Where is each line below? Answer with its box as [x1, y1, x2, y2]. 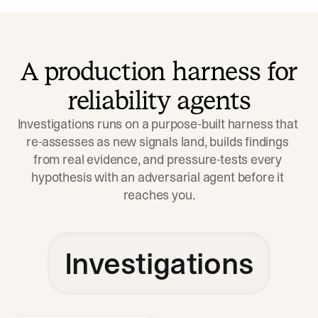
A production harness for [20, 54, 298, 89]
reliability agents [67, 83, 251, 118]
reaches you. [123, 186, 195, 204]
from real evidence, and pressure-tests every [33, 150, 283, 168]
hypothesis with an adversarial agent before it [31, 168, 284, 186]
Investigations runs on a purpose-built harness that [17, 115, 298, 133]
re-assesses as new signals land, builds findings [26, 133, 289, 150]
